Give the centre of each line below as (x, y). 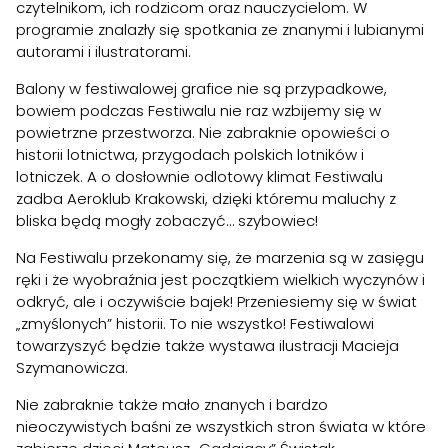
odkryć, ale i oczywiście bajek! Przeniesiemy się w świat (216, 301)
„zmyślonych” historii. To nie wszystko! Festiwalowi (195, 323)
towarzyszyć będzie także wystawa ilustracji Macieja (207, 345)
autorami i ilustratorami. (103, 51)
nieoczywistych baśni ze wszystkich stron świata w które (221, 426)
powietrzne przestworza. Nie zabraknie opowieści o (203, 132)
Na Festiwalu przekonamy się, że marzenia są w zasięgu (220, 257)
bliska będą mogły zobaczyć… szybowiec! (167, 220)
